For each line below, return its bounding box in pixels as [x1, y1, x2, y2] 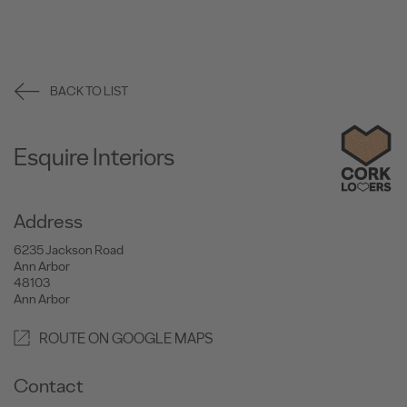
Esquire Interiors [14, 143, 174, 173]
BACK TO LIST [50, 84, 128, 100]
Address [14, 209, 83, 233]
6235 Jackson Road [14, 241, 124, 258]
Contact [14, 373, 84, 397]
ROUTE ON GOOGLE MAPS [39, 329, 213, 347]
